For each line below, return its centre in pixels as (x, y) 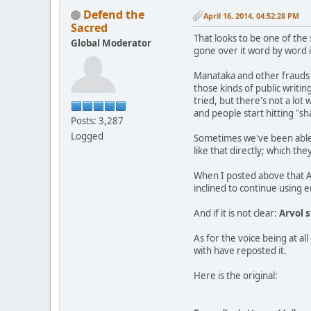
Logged (87, 136)
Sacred (89, 27)
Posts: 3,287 (97, 120)
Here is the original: (236, 275)
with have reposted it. (240, 250)
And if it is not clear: (236, 213)
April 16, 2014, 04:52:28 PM (251, 15)
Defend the (114, 14)
